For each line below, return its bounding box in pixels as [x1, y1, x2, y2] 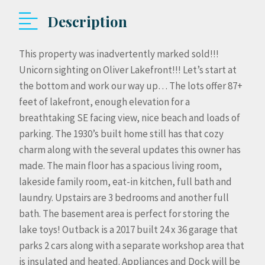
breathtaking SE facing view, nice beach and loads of [19, 111, 240, 124]
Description [47, 11, 127, 31]
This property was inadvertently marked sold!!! [19, 47, 219, 60]
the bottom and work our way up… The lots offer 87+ [19, 79, 243, 92]
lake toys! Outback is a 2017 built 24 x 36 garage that [19, 223, 238, 236]
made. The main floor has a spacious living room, [19, 159, 222, 172]
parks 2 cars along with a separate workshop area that [19, 239, 244, 252]
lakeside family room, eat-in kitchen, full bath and [19, 175, 232, 188]
